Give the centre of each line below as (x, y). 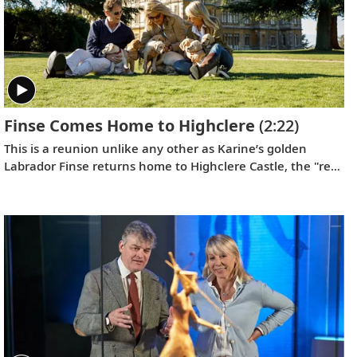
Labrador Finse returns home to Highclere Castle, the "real (172, 165)
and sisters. (36, 200)
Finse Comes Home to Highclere (129, 125)
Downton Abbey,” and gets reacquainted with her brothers (173, 183)
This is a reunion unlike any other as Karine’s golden (155, 148)
